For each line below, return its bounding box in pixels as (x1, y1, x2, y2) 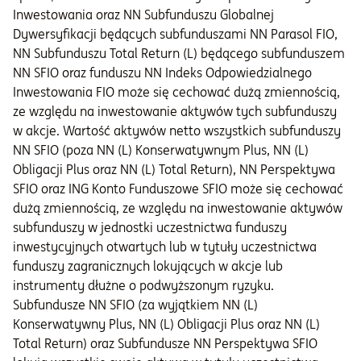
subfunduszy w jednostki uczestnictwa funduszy (13, 219, 287, 236)
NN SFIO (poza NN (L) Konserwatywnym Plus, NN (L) (13, 142, 309, 159)
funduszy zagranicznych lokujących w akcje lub (13, 258, 283, 275)
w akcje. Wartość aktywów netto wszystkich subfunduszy (13, 122, 341, 139)
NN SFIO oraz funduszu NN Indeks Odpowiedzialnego (13, 64, 312, 81)
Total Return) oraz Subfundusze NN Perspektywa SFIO (13, 335, 317, 352)
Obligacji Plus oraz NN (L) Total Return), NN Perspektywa (13, 161, 335, 178)
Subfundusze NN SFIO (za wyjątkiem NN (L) (13, 297, 258, 313)
